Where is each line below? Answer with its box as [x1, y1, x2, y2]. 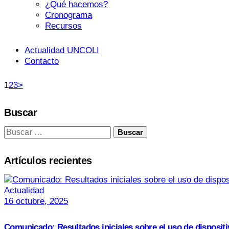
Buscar [4, 106, 37, 118]
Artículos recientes [4, 154, 92, 166]
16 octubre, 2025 [4, 196, 68, 207]
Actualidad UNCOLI [25, 45, 99, 55]
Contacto [25, 56, 59, 66]
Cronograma [45, 10, 92, 20]
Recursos [45, 20, 82, 31]
